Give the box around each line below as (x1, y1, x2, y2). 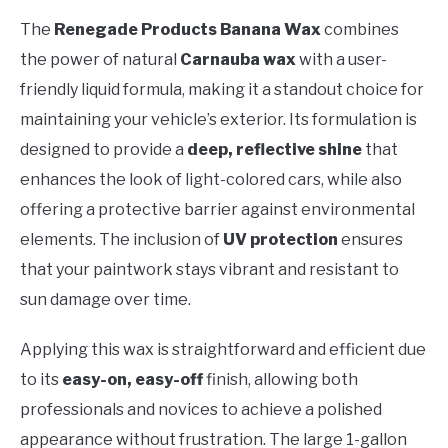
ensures (338, 230, 403, 250)
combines (321, 20, 399, 40)
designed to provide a (20, 140, 187, 160)
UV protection (223, 230, 338, 250)
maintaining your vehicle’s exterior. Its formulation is (20, 110, 417, 130)
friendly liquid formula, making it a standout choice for (20, 80, 424, 100)
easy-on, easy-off (62, 370, 203, 390)
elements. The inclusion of (20, 230, 223, 250)
